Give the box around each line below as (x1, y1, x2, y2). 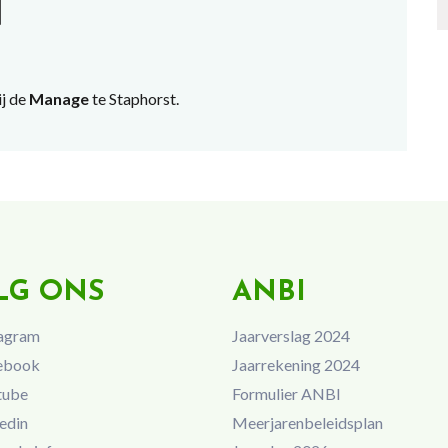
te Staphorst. (88, 88, 179, 108)
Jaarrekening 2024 (231, 354, 360, 374)
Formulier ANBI (231, 383, 341, 403)
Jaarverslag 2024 (231, 326, 350, 346)
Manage (25, 88, 89, 108)
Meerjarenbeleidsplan (231, 412, 383, 432)
